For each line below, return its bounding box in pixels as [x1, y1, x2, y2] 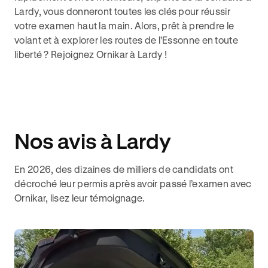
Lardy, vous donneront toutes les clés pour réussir [14, 5, 230, 17]
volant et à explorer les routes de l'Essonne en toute [14, 33, 238, 45]
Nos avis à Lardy [14, 127, 171, 153]
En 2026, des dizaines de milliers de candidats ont [14, 163, 233, 175]
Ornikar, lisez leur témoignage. [14, 191, 145, 203]
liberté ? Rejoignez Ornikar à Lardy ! [14, 48, 167, 60]
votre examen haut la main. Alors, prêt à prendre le [14, 19, 234, 31]
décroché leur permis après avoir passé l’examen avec [14, 177, 252, 189]
